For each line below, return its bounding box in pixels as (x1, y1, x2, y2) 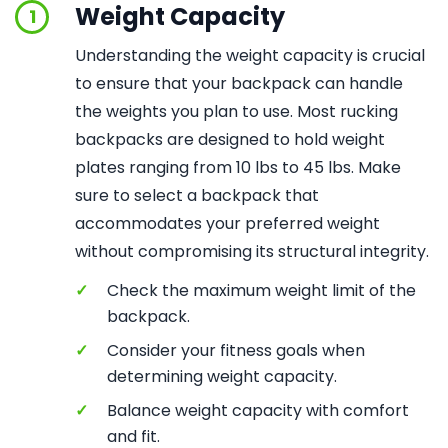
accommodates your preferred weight (75, 212, 380, 235)
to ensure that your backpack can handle (75, 72, 403, 95)
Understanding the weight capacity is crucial (75, 44, 425, 67)
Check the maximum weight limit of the (107, 279, 416, 302)
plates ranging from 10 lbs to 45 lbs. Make (75, 156, 401, 179)
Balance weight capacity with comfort (107, 399, 409, 422)
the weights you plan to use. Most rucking (75, 100, 398, 123)
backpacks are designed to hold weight (75, 128, 385, 151)
